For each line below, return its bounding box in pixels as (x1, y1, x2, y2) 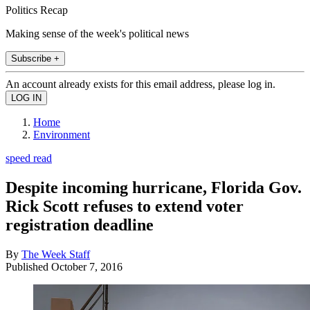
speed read (6, 152, 52, 164)
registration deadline (6, 215, 154, 234)
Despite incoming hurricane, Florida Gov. (6, 178, 302, 197)
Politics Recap (6, 3, 68, 16)
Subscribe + (11, 53, 60, 64)
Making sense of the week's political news (6, 27, 189, 39)
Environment (33, 128, 90, 140)
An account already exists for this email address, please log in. (6, 77, 275, 90)
